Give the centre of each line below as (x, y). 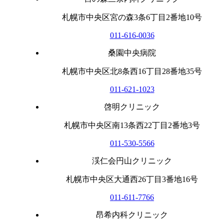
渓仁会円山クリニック (132, 160)
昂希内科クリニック (132, 214)
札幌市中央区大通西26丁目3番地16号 (132, 179)
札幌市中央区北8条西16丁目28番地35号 (132, 71)
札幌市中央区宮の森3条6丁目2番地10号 (132, 17)
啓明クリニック (132, 106)
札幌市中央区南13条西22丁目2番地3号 (132, 125)
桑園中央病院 (132, 52)
